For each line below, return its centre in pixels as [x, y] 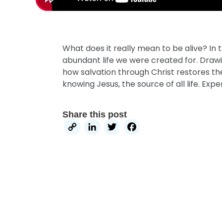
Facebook [177, 129]
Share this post [95, 114]
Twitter [146, 129]
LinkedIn [133, 129]
